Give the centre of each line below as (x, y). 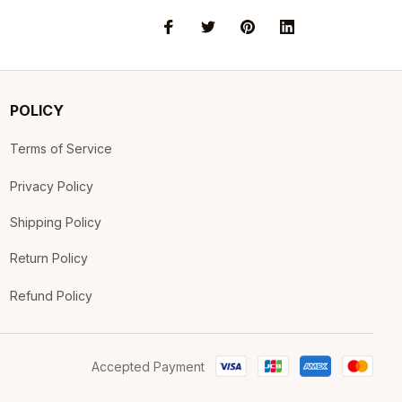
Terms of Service (61, 148)
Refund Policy (51, 295)
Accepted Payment (148, 366)
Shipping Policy (55, 222)
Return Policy (48, 258)
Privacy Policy (51, 186)
